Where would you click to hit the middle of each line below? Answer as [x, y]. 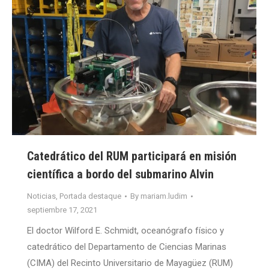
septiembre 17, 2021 [62, 210]
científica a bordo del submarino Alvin [120, 174]
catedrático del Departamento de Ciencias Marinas [127, 247]
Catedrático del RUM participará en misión [132, 156]
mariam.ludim [164, 196]
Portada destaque [90, 196]
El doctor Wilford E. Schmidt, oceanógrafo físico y [125, 231]
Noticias [41, 196]
